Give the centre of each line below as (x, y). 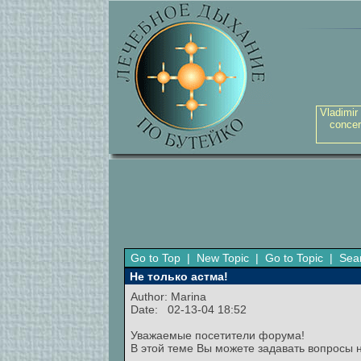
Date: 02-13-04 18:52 (189, 309)
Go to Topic (294, 258)
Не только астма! (177, 276)
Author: (151, 297)
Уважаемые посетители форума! (218, 335)
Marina (189, 297)
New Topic (223, 258)
